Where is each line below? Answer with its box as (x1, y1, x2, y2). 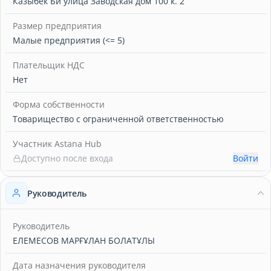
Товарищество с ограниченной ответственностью (13, 113, 224, 125)
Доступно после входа (21, 152, 113, 164)
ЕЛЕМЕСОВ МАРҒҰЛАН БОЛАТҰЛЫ (13, 235, 155, 246)
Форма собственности (13, 99, 105, 110)
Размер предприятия (13, 20, 102, 31)
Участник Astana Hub (13, 138, 102, 149)
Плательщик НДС (13, 59, 85, 71)
